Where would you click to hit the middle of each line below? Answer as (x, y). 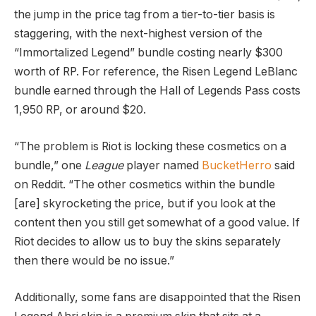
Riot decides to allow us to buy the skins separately (147, 242)
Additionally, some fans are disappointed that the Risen (157, 297)
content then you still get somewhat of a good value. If (157, 223)
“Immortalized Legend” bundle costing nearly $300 (148, 53)
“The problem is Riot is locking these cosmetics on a (150, 147)
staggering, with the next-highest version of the (138, 34)
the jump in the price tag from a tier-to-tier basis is (145, 15)
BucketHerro (237, 166)
